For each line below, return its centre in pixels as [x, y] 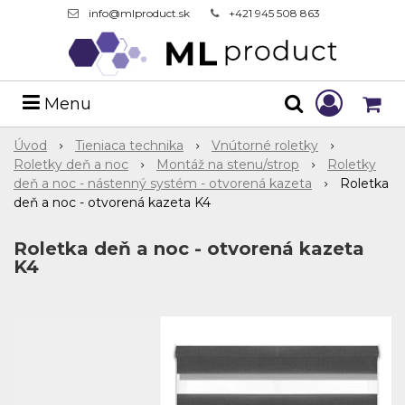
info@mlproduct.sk [139, 13]
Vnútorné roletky [265, 146]
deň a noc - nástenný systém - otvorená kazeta [163, 184]
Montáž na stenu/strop [228, 165]
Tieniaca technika [129, 146]
